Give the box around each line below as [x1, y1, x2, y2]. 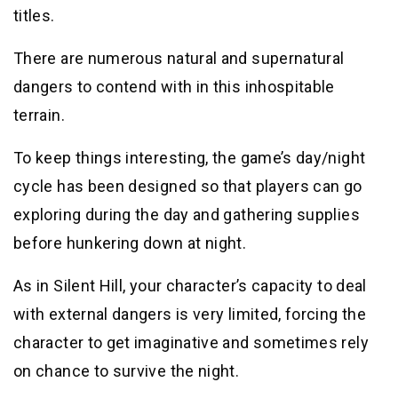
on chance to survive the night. [13, 362, 240, 381]
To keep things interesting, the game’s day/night [13, 148, 366, 168]
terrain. [13, 106, 65, 125]
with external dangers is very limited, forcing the [13, 305, 366, 324]
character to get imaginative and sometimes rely [13, 333, 369, 353]
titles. [13, 6, 55, 26]
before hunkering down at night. [13, 234, 247, 253]
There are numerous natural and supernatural [13, 49, 345, 68]
